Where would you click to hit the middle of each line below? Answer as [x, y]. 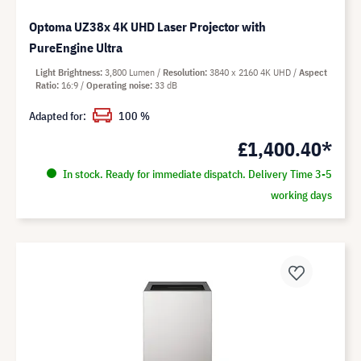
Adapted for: [58, 116]
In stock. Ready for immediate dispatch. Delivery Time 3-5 [196, 174]
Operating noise [118, 85]
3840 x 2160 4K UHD [251, 73]
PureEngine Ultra [76, 48]
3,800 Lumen [131, 73]
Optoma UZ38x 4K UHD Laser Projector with [147, 27]
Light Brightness [68, 73]
